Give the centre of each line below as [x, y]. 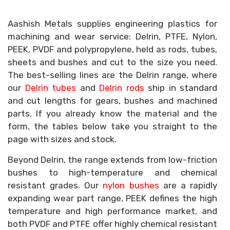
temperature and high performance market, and [112, 211]
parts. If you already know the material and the [112, 113]
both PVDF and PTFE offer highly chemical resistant [112, 224]
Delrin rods [122, 88]
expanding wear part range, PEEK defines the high [112, 198]
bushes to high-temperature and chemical [112, 172]
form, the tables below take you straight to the [112, 126]
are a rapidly [188, 185]
